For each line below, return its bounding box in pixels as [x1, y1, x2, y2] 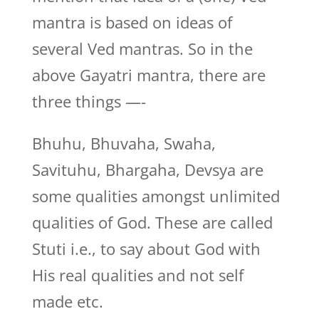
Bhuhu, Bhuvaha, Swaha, [31, 132, 216, 154]
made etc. [31, 291, 103, 312]
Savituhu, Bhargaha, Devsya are [31, 159, 263, 180]
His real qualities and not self [31, 264, 244, 286]
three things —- [31, 90, 146, 112]
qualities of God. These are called [31, 211, 273, 233]
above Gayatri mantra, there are [31, 64, 266, 85]
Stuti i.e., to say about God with [31, 238, 261, 259]
